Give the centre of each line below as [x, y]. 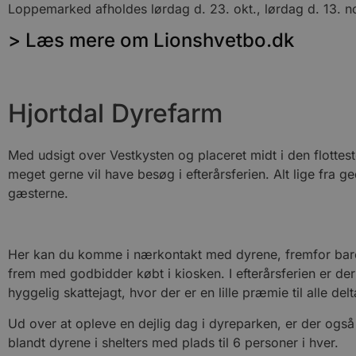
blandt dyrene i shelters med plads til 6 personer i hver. [173, 342]
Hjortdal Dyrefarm [115, 114]
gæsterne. [38, 193]
